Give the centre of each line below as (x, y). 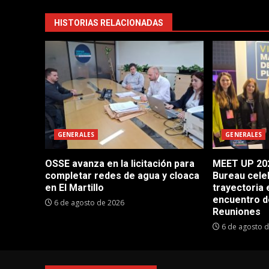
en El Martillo (74, 188)
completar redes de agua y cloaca (122, 176)
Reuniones (237, 212)
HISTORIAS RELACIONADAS (109, 23)
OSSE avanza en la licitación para (120, 164)
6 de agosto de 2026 (88, 203)
